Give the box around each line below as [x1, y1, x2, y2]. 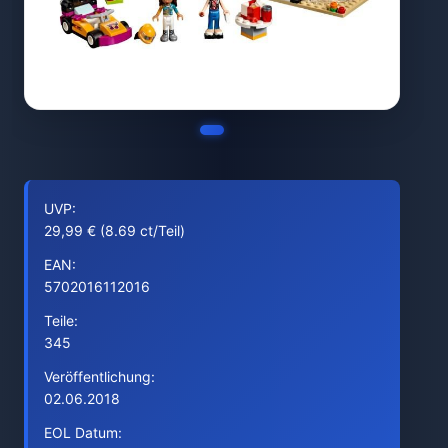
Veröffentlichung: [44, 368, 155, 385]
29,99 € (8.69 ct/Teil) [44, 222, 185, 239]
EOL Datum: [44, 424, 122, 441]
